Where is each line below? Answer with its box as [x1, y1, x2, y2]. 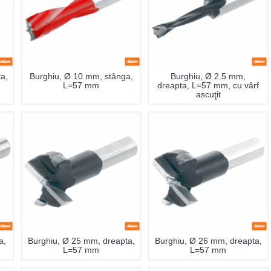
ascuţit [195, 90, 221, 99]
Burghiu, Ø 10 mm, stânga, [29, 71, 133, 81]
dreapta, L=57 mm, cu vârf [157, 80, 259, 90]
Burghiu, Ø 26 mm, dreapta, [154, 236, 262, 246]
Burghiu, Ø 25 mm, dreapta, [27, 236, 135, 246]
